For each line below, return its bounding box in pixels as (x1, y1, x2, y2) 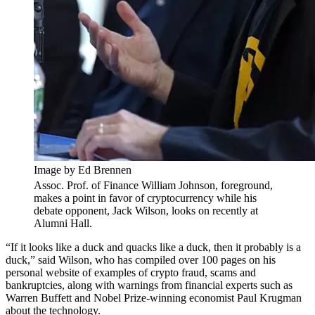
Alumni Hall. (34, 217, 92, 230)
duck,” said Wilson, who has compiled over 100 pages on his (6, 254, 276, 266)
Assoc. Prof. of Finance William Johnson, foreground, (34, 179, 273, 192)
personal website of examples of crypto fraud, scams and (6, 266, 256, 279)
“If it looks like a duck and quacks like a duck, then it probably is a (6, 241, 301, 254)
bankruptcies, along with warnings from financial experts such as (6, 279, 292, 292)
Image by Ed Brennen (34, 164, 131, 176)
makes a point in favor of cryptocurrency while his (34, 192, 257, 205)
